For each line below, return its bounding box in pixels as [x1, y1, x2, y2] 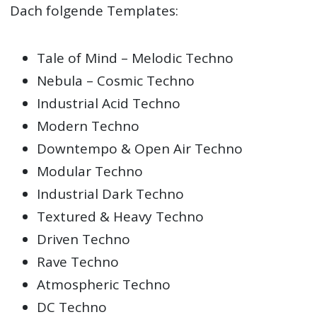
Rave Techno [37, 252, 120, 271]
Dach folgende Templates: [10, 1, 179, 21]
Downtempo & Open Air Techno [37, 139, 243, 158]
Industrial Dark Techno [37, 184, 185, 203]
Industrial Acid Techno [37, 93, 181, 113]
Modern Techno [37, 116, 140, 135]
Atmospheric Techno [37, 275, 171, 294]
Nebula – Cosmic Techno [37, 71, 195, 90]
